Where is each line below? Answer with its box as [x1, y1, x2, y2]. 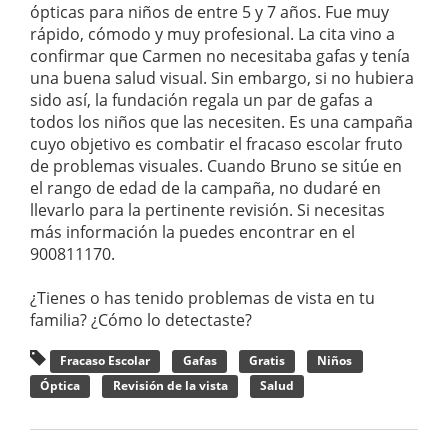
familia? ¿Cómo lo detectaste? [30, 309, 252, 332]
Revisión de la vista [109, 377, 231, 395]
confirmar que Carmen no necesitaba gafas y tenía [30, 45, 410, 68]
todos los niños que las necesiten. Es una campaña [30, 111, 413, 134]
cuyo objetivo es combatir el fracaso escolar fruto [30, 133, 403, 156]
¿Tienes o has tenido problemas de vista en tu [30, 287, 375, 310]
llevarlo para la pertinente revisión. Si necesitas [30, 199, 385, 222]
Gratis [245, 352, 288, 370]
